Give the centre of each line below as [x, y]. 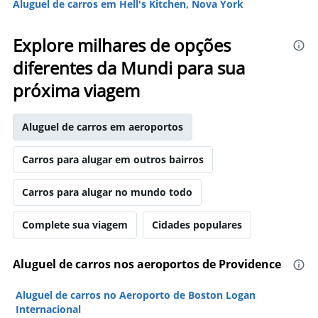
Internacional [48, 309]
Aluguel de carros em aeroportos [103, 127]
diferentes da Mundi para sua [129, 68]
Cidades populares [197, 225]
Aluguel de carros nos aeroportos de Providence [147, 264]
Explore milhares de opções [122, 45]
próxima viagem [76, 91]
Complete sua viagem [75, 225]
